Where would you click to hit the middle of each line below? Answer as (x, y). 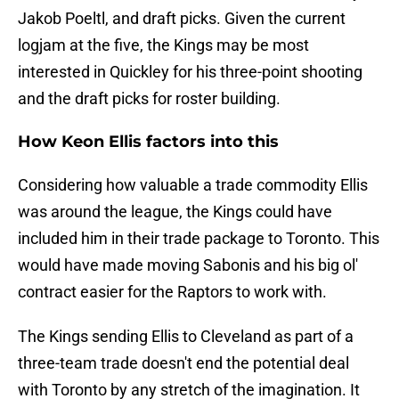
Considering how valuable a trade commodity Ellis (193, 185)
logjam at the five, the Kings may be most (163, 45)
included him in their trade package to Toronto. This (199, 239)
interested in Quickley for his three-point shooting (190, 72)
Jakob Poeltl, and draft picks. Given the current (182, 19)
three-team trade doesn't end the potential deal (183, 363)
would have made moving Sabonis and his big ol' (188, 265)
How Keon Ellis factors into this (148, 142)
